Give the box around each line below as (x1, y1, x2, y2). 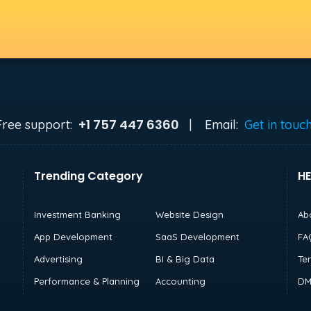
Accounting (155, 275, 205, 287)
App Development (34, 230, 112, 242)
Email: (205, 116, 238, 133)
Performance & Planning (34, 275, 140, 287)
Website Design (155, 208, 224, 220)
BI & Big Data (155, 253, 215, 264)
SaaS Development (155, 230, 239, 242)
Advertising (34, 253, 83, 264)
